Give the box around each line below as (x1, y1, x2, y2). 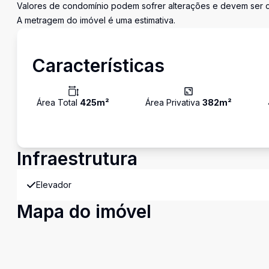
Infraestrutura (17, 148, 138, 169)
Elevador (36, 180, 71, 190)
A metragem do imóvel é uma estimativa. (17, 15, 175, 25)
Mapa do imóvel (17, 201, 151, 222)
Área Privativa (145, 97, 202, 107)
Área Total (37, 97, 80, 107)
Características (32, 55, 165, 76)
